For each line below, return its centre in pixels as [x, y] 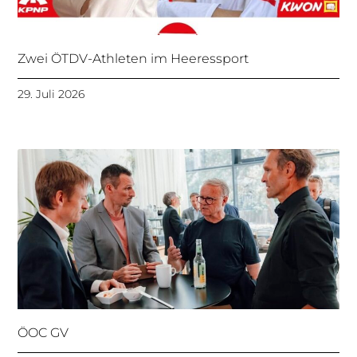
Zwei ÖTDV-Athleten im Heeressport [133, 58]
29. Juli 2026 [51, 94]
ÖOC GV [43, 333]
